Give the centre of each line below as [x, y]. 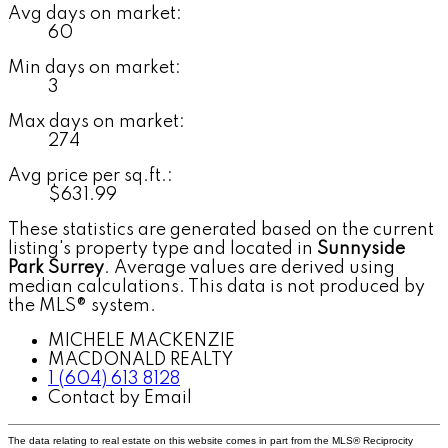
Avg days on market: [95, 13]
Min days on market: [94, 67]
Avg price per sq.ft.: [90, 175]
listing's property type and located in [162, 248]
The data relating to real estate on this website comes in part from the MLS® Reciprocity [210, 440]
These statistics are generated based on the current [221, 229]
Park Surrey [56, 267]
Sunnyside [361, 248]
